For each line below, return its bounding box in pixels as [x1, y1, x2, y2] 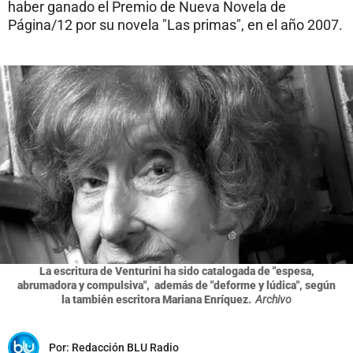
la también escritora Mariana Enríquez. [61, 292, 251, 306]
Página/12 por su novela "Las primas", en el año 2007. [8, 17, 343, 33]
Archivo [255, 292, 292, 306]
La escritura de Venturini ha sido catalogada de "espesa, [39, 264, 314, 277]
